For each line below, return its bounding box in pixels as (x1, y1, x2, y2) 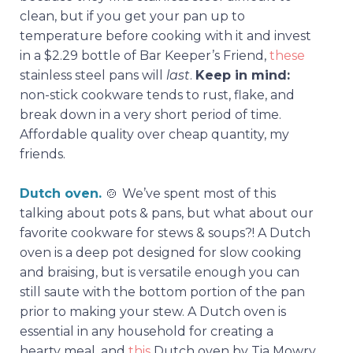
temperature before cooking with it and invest (20, 28, 311, 43)
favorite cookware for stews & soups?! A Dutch (20, 225, 310, 240)
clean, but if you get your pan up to (20, 8, 245, 24)
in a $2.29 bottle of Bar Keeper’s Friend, (20, 47, 269, 63)
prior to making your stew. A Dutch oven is (20, 303, 286, 319)
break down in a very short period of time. (20, 106, 281, 122)
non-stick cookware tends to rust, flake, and (20, 87, 295, 102)
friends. (20, 146, 69, 162)
